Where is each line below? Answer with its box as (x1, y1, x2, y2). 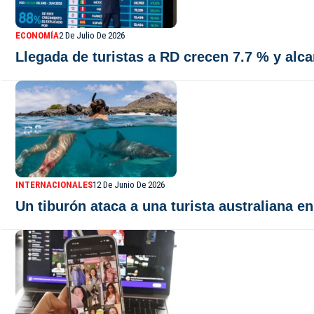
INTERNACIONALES (15, 179, 93, 190)
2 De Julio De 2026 (59, 30, 125, 41)
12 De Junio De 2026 (93, 179, 165, 190)
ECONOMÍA (15, 30, 59, 41)
